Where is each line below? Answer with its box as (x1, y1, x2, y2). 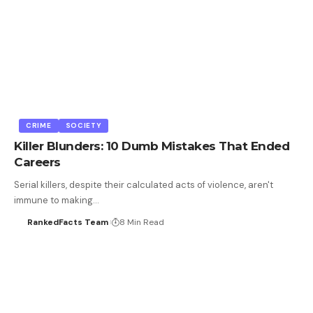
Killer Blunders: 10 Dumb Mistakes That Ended (14, 138, 289, 153)
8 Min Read (119, 216, 164, 228)
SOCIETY (65, 120, 102, 130)
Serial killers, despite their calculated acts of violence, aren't (14, 178, 273, 191)
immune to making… (14, 194, 99, 206)
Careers (14, 154, 61, 169)
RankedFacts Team (27, 216, 108, 228)
